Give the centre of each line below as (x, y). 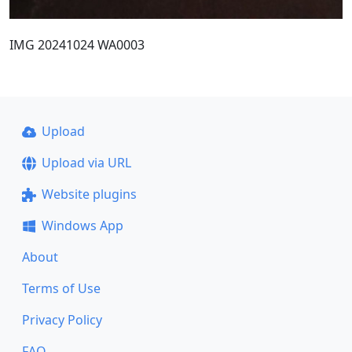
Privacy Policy (62, 320)
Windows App (82, 225)
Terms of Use (61, 288)
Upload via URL (86, 163)
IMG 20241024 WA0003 (77, 44)
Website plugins (89, 194)
